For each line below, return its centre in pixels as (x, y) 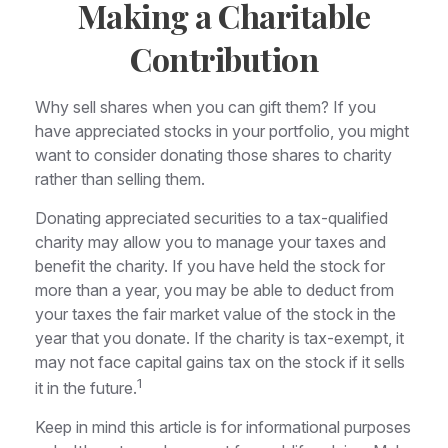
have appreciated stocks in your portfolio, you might (222, 131)
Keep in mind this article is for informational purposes (223, 427)
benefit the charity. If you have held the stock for (210, 266)
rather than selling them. (120, 179)
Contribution (224, 58)
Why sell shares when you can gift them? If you (205, 107)
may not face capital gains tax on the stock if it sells (220, 362)
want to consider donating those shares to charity (213, 155)
